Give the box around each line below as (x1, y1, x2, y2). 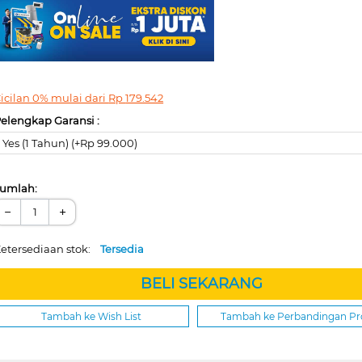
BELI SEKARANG (140, 274, 263, 293)
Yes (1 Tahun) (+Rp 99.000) (2, 136, 138, 149)
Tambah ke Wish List (40, 309, 141, 322)
